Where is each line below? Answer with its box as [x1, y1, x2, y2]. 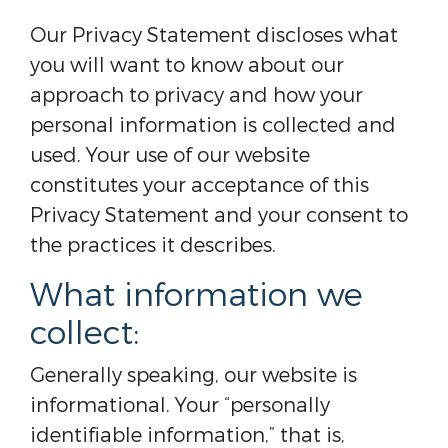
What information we [30, 275, 363, 317]
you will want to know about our [30, 52, 344, 79]
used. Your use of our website [30, 142, 310, 169]
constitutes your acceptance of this [30, 172, 369, 199]
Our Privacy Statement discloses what [30, 22, 398, 49]
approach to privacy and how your [30, 82, 363, 109]
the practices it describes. [30, 232, 276, 259]
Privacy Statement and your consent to [30, 202, 408, 229]
